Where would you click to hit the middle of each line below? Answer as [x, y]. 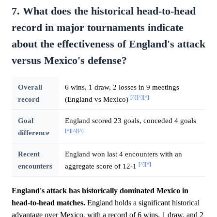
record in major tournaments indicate [98, 27]
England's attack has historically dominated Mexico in [100, 190]
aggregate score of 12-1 [101, 166]
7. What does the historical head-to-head [104, 11]
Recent [29, 154]
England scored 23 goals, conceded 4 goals [130, 120]
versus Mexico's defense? [69, 60]
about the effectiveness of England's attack [108, 44]
